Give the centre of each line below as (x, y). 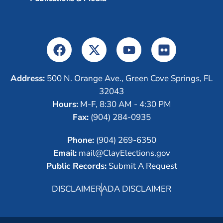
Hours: (65, 104)
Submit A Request (142, 166)
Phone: (80, 140)
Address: (28, 78)
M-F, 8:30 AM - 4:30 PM (124, 104)
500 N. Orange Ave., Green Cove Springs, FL (129, 78)
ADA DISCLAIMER (136, 189)
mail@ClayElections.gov (123, 153)
